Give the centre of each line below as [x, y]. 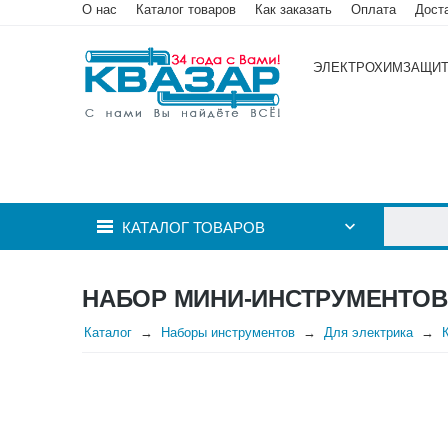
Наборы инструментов [228, 332]
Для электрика [368, 332]
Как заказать [293, 9]
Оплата [373, 9]
